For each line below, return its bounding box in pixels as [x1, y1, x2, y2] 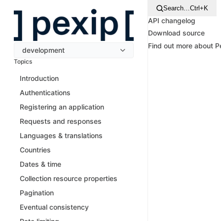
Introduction [20, 74, 59, 82]
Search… [163, 4, 190, 12]
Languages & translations [20, 131, 103, 140]
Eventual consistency [20, 202, 89, 211]
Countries [20, 145, 51, 154]
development [22, 46, 65, 55]
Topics [14, 57, 32, 65]
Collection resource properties [20, 174, 117, 183]
